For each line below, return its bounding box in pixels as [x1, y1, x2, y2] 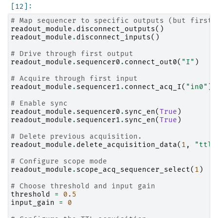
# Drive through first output [11, 49, 133, 58]
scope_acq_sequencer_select [76, 165, 190, 174]
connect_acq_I [125, 82, 182, 91]
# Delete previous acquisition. [11, 132, 142, 141]
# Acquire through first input [11, 74, 138, 83]
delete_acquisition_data [76, 140, 177, 149]
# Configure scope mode [11, 157, 107, 165]
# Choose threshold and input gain [11, 182, 155, 190]
